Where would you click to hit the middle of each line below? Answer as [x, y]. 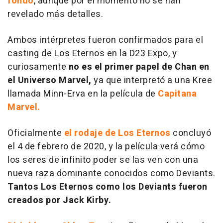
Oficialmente [36, 133]
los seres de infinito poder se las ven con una [103, 160]
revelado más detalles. [55, 14]
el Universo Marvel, [50, 80]
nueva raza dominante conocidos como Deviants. [111, 173]
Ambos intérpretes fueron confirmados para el [105, 40]
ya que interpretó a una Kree [152, 80]
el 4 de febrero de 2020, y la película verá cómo [106, 146]
